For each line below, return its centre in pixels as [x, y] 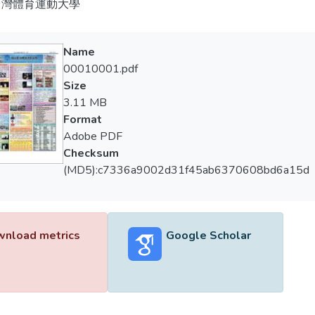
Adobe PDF [92, 136]
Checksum [91, 153]
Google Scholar [208, 236]
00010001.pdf [100, 69]
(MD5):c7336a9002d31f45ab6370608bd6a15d [186, 170]
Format [82, 120]
